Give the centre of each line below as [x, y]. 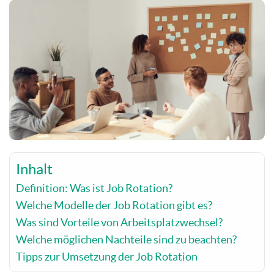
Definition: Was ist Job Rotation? [94, 188]
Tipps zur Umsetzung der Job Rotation [107, 256]
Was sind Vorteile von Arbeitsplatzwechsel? [119, 222]
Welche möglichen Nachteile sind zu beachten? [126, 239]
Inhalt [34, 169]
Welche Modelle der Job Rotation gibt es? [114, 205]
